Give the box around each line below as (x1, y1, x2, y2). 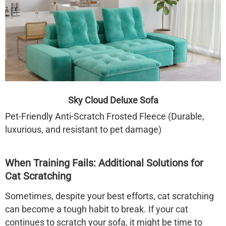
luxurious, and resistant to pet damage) (5, 124, 161, 135)
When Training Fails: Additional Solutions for (5, 157, 203, 169)
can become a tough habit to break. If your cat (5, 204, 188, 214)
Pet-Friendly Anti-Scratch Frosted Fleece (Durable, (5, 111, 204, 122)
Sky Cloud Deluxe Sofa (68, 95, 158, 105)
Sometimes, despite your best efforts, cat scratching (5, 191, 214, 201)
